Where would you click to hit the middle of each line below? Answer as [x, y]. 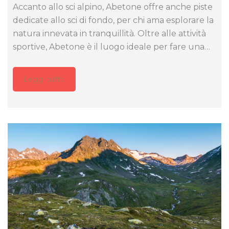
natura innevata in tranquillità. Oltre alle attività [109, 34]
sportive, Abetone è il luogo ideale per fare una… [111, 47]
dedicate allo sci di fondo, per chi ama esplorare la [113, 20]
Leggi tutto [44, 79]
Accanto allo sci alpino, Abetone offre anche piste [113, 7]
